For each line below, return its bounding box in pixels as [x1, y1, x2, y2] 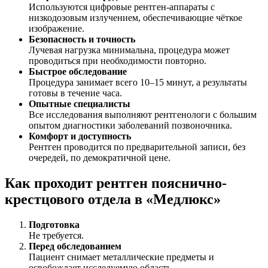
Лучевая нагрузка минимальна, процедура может [29, 45, 230, 56]
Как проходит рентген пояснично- [5, 175, 227, 191]
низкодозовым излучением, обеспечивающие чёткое [29, 13, 242, 23]
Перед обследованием [29, 240, 121, 251]
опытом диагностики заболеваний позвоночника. [29, 120, 232, 131]
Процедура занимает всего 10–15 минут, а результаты [29, 77, 247, 88]
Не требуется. [29, 230, 84, 240]
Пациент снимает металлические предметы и [29, 251, 214, 262]
